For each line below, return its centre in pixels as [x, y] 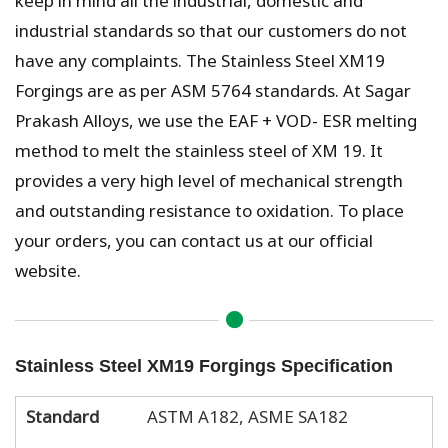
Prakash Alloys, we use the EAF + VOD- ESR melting [216, 119]
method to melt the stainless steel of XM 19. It [199, 149]
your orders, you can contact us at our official [194, 239]
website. [48, 269]
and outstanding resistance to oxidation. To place [209, 209]
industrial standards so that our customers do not [211, 29]
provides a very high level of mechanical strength [209, 179]
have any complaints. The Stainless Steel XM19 [200, 59]
